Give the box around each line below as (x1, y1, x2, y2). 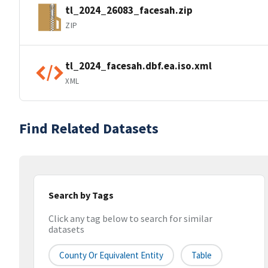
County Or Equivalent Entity (59, 249, 163, 261)
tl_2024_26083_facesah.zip (65, 3, 193, 17)
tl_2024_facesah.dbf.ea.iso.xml (65, 59, 212, 72)
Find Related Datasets (19, 119, 159, 138)
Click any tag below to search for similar (48, 212, 212, 225)
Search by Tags (48, 189, 114, 201)
